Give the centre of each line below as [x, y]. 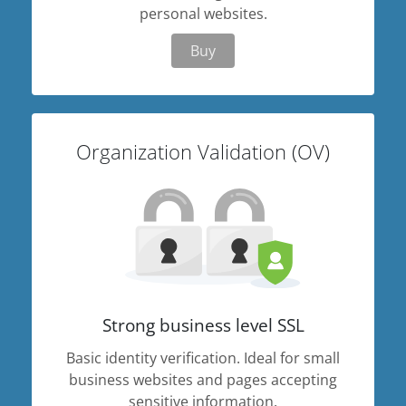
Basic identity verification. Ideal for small [203, 358]
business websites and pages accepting [203, 380]
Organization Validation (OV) [203, 152]
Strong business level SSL [203, 325]
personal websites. [203, 14]
